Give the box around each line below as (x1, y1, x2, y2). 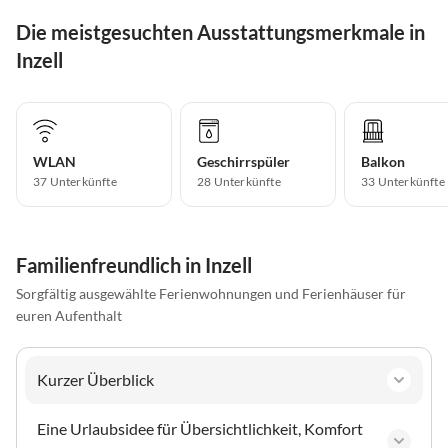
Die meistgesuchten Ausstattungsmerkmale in (16, 19, 425, 44)
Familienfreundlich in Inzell (16, 252, 252, 277)
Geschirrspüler (197, 152, 290, 170)
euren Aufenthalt (16, 306, 122, 324)
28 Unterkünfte (197, 173, 281, 189)
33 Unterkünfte (361, 173, 445, 189)
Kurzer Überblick (37, 369, 154, 389)
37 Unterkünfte (33, 173, 117, 189)
